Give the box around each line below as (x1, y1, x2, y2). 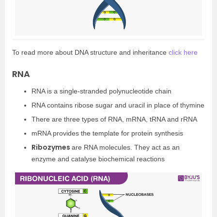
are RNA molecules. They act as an (72, 143, 180, 151)
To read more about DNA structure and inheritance (12, 48, 169, 56)
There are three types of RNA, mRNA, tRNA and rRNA (31, 115, 197, 123)
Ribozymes (31, 142, 72, 152)
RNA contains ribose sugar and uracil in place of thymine (31, 101, 204, 109)
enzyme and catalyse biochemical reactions (31, 155, 165, 163)
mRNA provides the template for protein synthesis (31, 129, 183, 137)
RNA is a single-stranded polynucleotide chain (31, 87, 171, 95)
